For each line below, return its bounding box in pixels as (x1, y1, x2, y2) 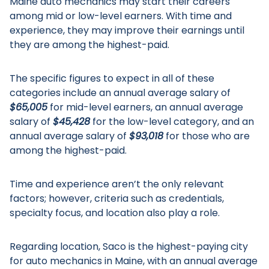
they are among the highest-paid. (10, 38, 169, 52)
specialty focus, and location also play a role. (10, 206, 220, 220)
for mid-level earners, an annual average (47, 100, 243, 114)
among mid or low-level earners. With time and (10, 9, 232, 23)
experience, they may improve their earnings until (10, 23, 244, 37)
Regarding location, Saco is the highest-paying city (10, 240, 248, 253)
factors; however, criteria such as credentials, (10, 192, 224, 205)
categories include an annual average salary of (10, 86, 231, 100)
